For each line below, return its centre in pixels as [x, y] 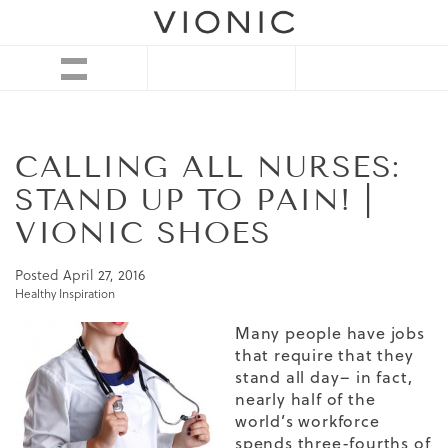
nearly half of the [305, 399]
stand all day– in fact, [324, 377]
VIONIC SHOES [143, 233]
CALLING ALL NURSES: [208, 167]
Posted [39, 275]
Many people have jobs [330, 333]
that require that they [324, 355]
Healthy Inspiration [65, 294]
